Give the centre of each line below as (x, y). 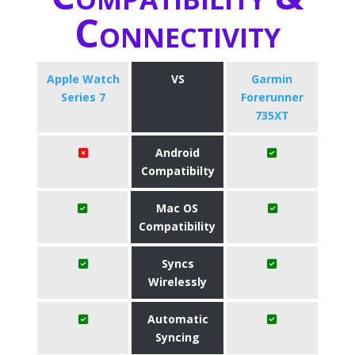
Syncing (177, 337)
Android (177, 153)
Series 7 (83, 97)
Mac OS (177, 208)
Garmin (272, 79)
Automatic (177, 319)
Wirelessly (177, 282)
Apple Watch (83, 79)
